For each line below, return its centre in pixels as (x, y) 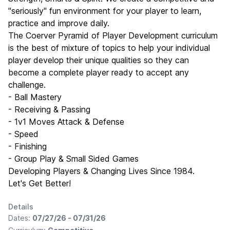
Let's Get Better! (40, 183)
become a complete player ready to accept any (99, 72)
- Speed (23, 134)
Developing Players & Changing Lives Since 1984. (101, 171)
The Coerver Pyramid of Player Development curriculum (113, 35)
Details (21, 207)
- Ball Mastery (35, 97)
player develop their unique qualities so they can (99, 60)
